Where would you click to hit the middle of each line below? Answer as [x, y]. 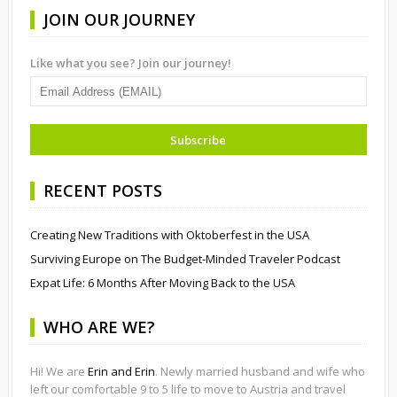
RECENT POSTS [102, 191]
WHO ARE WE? [99, 327]
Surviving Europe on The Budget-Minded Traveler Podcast [185, 259]
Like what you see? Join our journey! [130, 63]
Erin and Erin [121, 372]
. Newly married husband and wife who [260, 372]
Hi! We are [58, 372]
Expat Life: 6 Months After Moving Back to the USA [162, 283]
